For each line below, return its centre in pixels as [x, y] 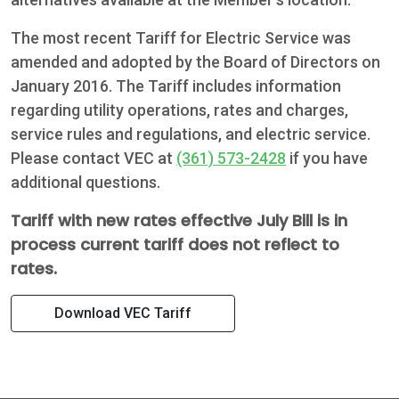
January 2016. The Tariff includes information [176, 85]
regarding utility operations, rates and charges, [179, 110]
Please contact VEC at [94, 158]
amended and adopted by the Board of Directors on [195, 61]
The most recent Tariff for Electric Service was [181, 37]
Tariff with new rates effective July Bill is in [179, 220]
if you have [327, 158]
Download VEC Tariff [123, 313]
